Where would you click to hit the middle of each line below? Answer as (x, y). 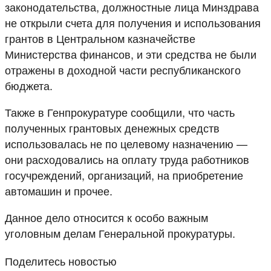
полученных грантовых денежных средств (112, 127)
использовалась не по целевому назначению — (126, 143)
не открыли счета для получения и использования (133, 22)
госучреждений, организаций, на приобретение (124, 175)
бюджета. (29, 85)
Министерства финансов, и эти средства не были (131, 54)
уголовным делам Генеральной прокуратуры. (120, 233)
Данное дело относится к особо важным (106, 217)
